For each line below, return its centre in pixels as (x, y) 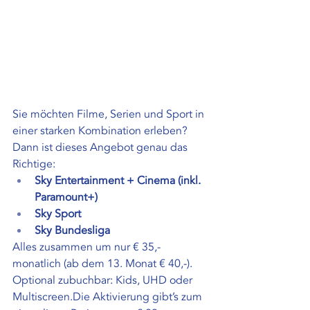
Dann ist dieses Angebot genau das (101, 147)
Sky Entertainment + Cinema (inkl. (119, 180)
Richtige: (34, 164)
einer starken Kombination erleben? (101, 130)
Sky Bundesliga (72, 230)
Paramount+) (66, 197)
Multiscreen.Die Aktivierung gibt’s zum (109, 297)
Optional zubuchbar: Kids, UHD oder (104, 280)
